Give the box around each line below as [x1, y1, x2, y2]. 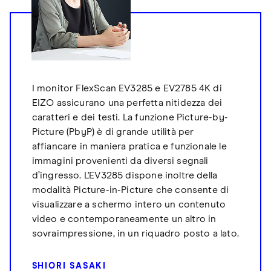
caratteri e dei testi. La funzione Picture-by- [31, 113, 228, 123]
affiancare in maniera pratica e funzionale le [31, 142, 227, 152]
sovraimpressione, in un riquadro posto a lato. [31, 229, 239, 239]
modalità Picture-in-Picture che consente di [31, 185, 229, 195]
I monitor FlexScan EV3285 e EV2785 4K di [31, 83, 222, 94]
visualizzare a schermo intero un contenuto [31, 200, 226, 210]
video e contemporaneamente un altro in [31, 214, 217, 224]
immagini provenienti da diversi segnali [31, 156, 209, 166]
